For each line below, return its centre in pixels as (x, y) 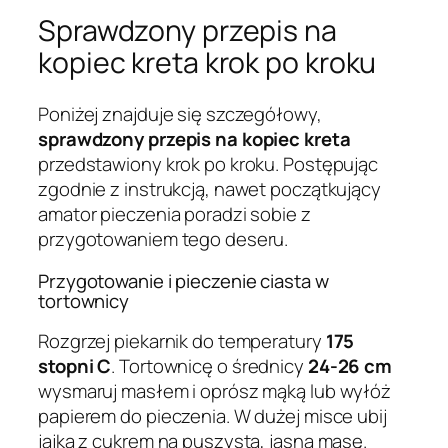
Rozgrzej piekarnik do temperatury (182, 341)
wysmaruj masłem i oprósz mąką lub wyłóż (215, 391)
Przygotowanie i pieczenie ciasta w (183, 280)
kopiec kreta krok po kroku (207, 62)
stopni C (75, 366)
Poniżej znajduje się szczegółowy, (180, 114)
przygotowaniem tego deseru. (163, 239)
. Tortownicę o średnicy (209, 366)
